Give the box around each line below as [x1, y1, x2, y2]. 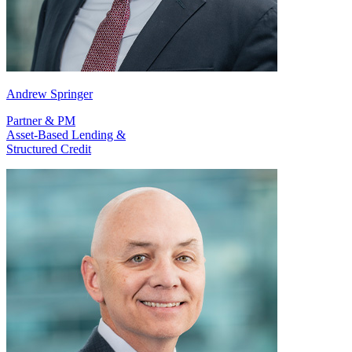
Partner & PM [6, 114, 75, 128]
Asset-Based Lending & [6, 128, 126, 142]
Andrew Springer [6, 87, 93, 101]
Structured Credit [6, 142, 91, 156]
